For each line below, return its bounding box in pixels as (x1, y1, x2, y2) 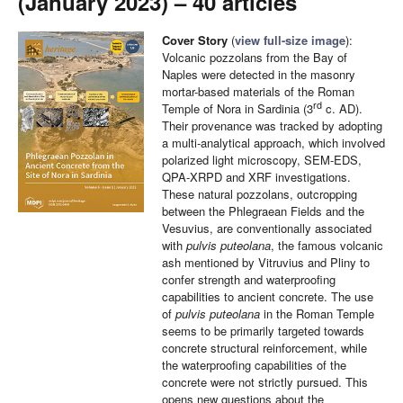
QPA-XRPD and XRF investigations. (162, 168, 351, 185)
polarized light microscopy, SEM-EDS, (162, 151, 362, 168)
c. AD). (322, 100, 363, 117)
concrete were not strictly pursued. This (162, 373, 368, 390)
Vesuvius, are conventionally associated (162, 219, 372, 237)
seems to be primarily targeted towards (162, 322, 364, 339)
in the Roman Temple (260, 305, 374, 322)
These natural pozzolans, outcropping (162, 185, 357, 202)
